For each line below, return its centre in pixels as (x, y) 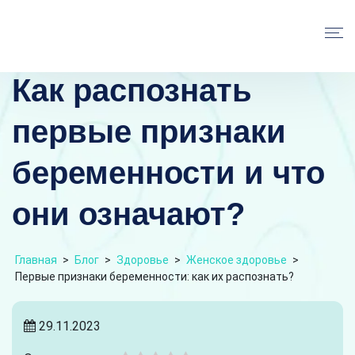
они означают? (128, 214)
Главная (36, 260)
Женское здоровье (237, 260)
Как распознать (132, 90)
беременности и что (168, 172)
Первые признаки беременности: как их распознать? (155, 276)
